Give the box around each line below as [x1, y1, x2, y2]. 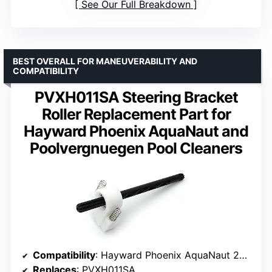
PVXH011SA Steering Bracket [34, 87, 238, 106]
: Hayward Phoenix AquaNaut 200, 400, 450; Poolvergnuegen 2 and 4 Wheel [95, 249, 239, 262]
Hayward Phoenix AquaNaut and [24, 121, 248, 140]
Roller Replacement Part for [41, 104, 231, 123]
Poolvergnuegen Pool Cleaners [30, 138, 242, 157]
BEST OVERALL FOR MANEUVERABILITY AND [13, 55, 197, 66]
